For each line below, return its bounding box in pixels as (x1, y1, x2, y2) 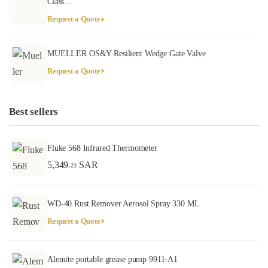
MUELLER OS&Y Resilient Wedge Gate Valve (47, 48, 206, 58)
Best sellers (9, 106, 59, 118)
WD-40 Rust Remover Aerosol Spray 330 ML (47, 199, 200, 208)
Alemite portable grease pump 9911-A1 (47, 254, 178, 264)
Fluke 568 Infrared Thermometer (47, 143, 157, 153)
